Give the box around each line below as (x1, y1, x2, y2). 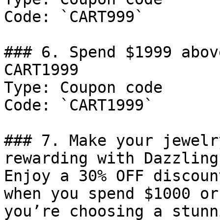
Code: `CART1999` (4, 96, 153, 114)
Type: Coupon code (4, 79, 163, 96)
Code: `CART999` (4, 8, 144, 26)
